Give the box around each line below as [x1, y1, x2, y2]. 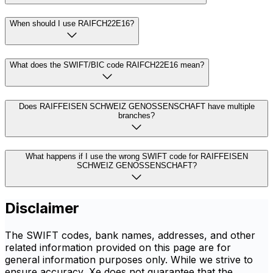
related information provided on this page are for [5, 241, 231, 254]
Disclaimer [5, 199, 79, 218]
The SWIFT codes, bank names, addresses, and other [5, 229, 255, 242]
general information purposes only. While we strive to [5, 253, 253, 266]
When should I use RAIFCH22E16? [10, 19, 134, 29]
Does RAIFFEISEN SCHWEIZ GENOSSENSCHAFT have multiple [18, 101, 255, 111]
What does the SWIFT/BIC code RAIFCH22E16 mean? [10, 60, 204, 69]
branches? [118, 110, 155, 120]
